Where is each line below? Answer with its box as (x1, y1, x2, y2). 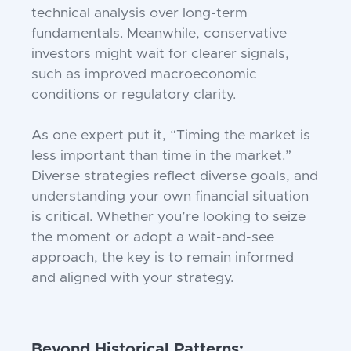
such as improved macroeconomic (31, 67, 257, 82)
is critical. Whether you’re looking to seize (31, 210, 306, 225)
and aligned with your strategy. (31, 271, 233, 286)
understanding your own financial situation (31, 190, 309, 204)
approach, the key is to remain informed (31, 251, 294, 266)
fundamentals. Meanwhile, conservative (31, 27, 287, 42)
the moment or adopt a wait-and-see (31, 230, 274, 245)
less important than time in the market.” (31, 149, 291, 164)
